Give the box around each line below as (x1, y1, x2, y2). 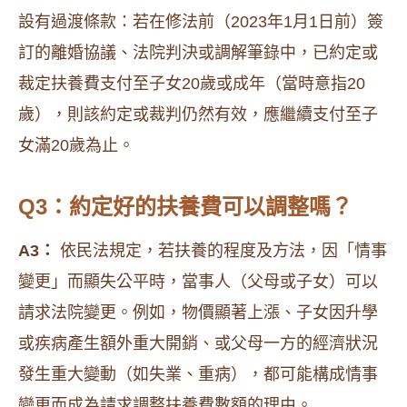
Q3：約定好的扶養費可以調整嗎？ (18, 194, 352, 219)
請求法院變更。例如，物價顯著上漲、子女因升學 (18, 303, 378, 322)
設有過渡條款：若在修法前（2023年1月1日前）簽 (18, 13, 383, 31)
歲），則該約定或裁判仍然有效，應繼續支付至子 (18, 105, 378, 124)
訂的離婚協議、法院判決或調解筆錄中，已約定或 (18, 44, 378, 62)
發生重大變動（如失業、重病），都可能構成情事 (18, 365, 378, 383)
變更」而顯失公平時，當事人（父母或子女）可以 (18, 273, 378, 291)
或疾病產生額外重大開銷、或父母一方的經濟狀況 (18, 334, 378, 352)
